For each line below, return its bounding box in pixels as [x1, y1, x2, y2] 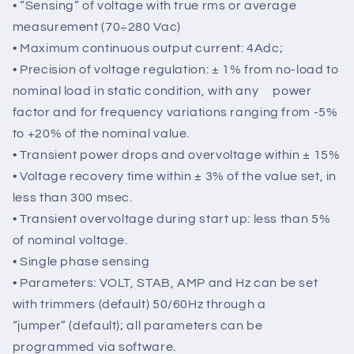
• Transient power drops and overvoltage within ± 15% [12, 216, 341, 229]
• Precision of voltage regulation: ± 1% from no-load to [12, 130, 339, 144]
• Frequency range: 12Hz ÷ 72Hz [12, 45, 206, 58]
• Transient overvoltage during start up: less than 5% [12, 280, 331, 293]
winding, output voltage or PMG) [12, 24, 208, 37]
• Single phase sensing [12, 322, 150, 336]
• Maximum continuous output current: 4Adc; [12, 109, 284, 122]
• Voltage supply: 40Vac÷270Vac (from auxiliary [12, 2, 299, 16]
